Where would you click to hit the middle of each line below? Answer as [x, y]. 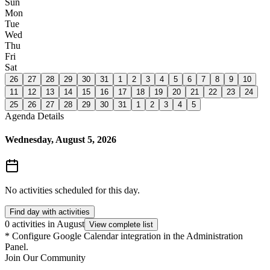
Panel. [17, 246]
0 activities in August [45, 224]
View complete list [121, 224]
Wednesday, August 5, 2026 [61, 140]
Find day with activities [50, 212]
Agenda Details [34, 116]
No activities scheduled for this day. [72, 190]
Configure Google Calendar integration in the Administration [127, 236]
